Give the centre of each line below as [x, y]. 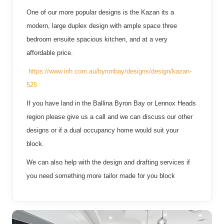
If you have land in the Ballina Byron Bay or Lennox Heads [111, 103]
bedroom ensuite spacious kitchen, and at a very [97, 39]
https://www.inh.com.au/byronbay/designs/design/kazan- [110, 71]
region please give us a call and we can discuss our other [109, 116]
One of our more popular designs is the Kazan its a [100, 12]
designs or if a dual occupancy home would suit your [102, 130]
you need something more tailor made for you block [101, 175]
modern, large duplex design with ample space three [102, 25]
